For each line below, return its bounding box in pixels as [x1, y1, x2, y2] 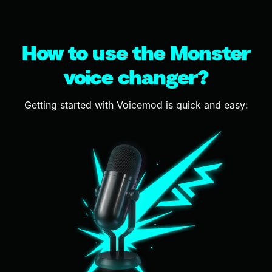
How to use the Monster [22, 41, 250, 64]
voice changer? [64, 65, 208, 89]
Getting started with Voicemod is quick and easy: [24, 98, 248, 111]
